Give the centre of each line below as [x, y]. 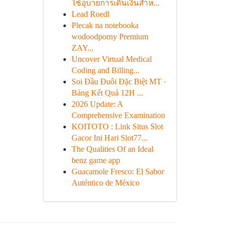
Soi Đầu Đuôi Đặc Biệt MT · [119, 82]
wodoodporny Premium [110, 37]
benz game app [96, 160]
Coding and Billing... [105, 70]
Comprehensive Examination [118, 115]
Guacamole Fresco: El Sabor [118, 171]
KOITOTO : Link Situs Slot [117, 127]
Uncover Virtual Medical [111, 59]
